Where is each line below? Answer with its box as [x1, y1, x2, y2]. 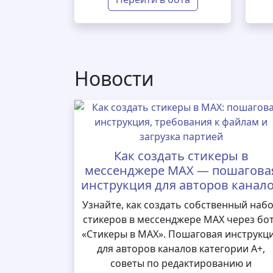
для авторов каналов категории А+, [97, 242, 266, 255]
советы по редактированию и [110, 257, 252, 270]
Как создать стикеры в [113, 147, 249, 164]
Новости [74, 65, 154, 91]
